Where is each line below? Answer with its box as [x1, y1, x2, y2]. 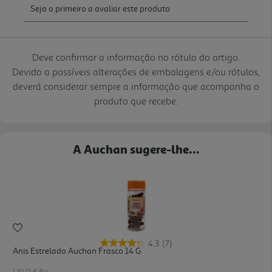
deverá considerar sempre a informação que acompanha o [13, 80, 259, 92]
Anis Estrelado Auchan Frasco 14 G [13, 245, 141, 256]
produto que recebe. [94, 94, 178, 107]
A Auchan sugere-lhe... [72, 141, 200, 156]
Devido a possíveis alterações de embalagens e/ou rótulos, [12, 65, 260, 78]
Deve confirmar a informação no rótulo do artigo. [32, 50, 240, 63]
